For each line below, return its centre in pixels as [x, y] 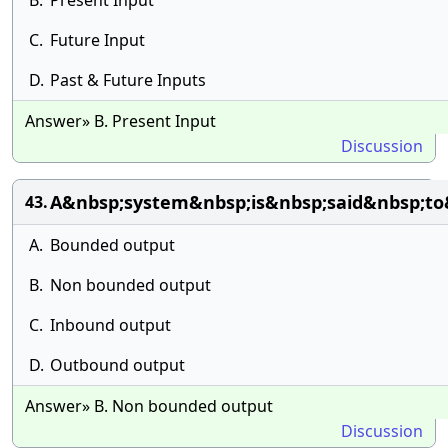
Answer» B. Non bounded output [149, 406]
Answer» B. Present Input [120, 121]
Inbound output [110, 325]
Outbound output [117, 365]
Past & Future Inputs [128, 80]
